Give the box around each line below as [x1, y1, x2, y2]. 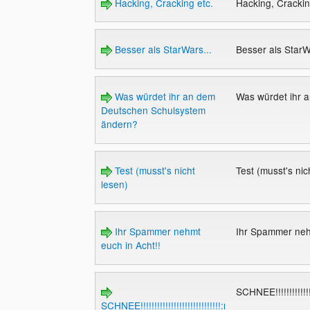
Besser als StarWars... [111, 42, 212, 57]
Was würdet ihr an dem [111, 89, 215, 103]
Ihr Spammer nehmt [111, 224, 201, 238]
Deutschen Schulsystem [100, 102, 206, 117]
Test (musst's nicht [111, 163, 195, 178]
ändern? [100, 116, 138, 131]
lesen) [100, 177, 128, 192]
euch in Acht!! [100, 237, 161, 252]
